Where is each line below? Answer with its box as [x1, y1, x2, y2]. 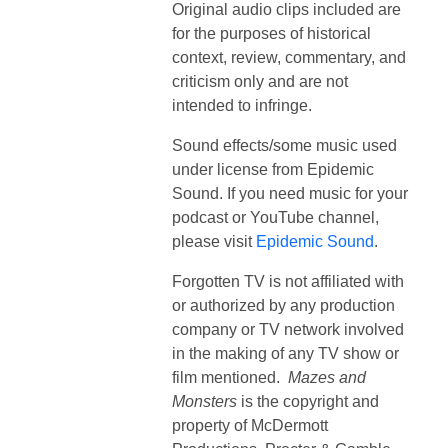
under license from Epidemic [172, 160, 374, 178]
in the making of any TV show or [172, 344, 399, 362]
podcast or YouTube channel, [172, 208, 379, 226]
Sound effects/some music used [172, 136, 397, 154]
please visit [172, 232, 256, 250]
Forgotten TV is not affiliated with [172, 272, 404, 290]
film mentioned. [172, 368, 288, 386]
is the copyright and [237, 392, 379, 410]
